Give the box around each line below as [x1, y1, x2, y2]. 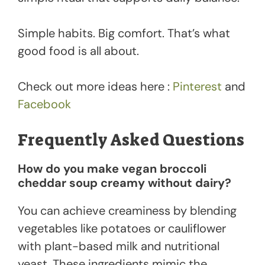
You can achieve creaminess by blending [18, 203, 237, 219]
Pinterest [173, 79, 222, 95]
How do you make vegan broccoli [18, 161, 206, 177]
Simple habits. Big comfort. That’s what [18, 25, 230, 41]
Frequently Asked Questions [18, 130, 244, 151]
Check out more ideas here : [18, 79, 173, 95]
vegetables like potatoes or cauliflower [18, 221, 226, 237]
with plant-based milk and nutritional [18, 238, 219, 254]
